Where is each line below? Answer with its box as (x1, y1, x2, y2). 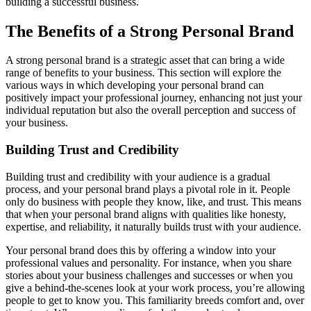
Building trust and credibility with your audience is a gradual (6, 170, 270, 183)
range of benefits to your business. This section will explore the (6, 67, 281, 79)
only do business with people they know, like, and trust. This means (6, 195, 301, 208)
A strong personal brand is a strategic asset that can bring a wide (6, 54, 285, 67)
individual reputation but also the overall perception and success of (6, 104, 296, 117)
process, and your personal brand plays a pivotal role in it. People (6, 183, 290, 195)
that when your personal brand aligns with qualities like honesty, (6, 208, 286, 220)
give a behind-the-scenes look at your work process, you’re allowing (6, 281, 305, 294)
